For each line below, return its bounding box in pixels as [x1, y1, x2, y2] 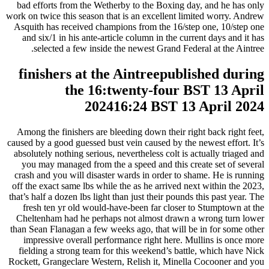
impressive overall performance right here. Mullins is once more [23, 234, 264, 245]
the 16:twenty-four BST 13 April [65, 82, 264, 98]
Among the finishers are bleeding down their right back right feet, [17, 126, 264, 137]
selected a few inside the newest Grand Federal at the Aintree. [34, 43, 264, 54]
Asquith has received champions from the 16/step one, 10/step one [14, 22, 264, 32]
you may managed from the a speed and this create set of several [22, 159, 264, 169]
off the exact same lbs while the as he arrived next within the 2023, [12, 180, 264, 191]
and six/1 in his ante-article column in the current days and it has [22, 32, 264, 43]
